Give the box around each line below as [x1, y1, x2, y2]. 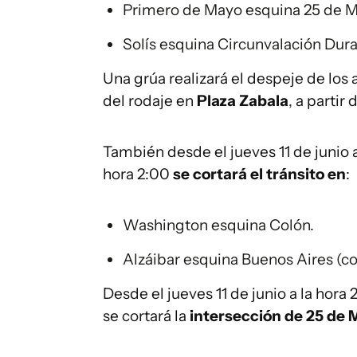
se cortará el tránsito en [173, 165, 346, 183]
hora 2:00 [103, 165, 173, 183]
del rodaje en [103, 92, 197, 110]
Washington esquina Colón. [123, 216, 314, 234]
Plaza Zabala [197, 92, 288, 110]
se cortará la [103, 307, 190, 325]
